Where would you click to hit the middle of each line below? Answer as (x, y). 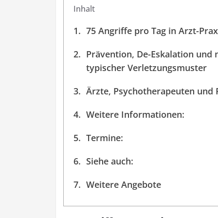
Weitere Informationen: (135, 114)
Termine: (104, 137)
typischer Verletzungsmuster (146, 67)
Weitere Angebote (123, 184)
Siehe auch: (109, 161)
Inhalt (84, 9)
